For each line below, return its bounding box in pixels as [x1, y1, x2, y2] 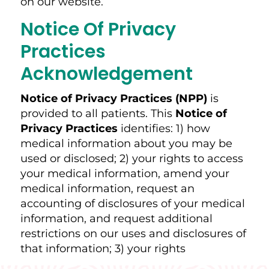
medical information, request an [20, 181, 195, 195]
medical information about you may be [20, 136, 232, 150]
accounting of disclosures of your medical [20, 196, 245, 210]
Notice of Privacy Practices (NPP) [20, 91, 207, 105]
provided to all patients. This [20, 106, 175, 120]
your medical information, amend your [20, 166, 229, 180]
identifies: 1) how [120, 121, 210, 135]
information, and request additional [20, 211, 213, 225]
